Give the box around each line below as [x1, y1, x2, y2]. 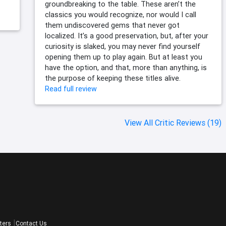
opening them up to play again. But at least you [45, 52, 202, 62]
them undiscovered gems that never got [45, 21, 180, 30]
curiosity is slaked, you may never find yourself [45, 42, 200, 51]
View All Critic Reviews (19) [125, 118, 221, 128]
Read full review [45, 84, 97, 94]
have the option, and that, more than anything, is [45, 63, 207, 73]
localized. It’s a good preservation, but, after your [45, 31, 208, 41]
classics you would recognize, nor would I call [45, 10, 196, 20]
